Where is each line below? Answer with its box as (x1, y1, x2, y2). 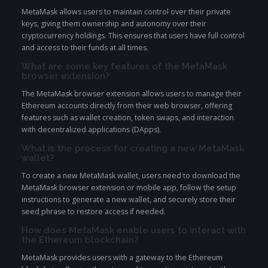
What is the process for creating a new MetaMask (22, 143, 244, 154)
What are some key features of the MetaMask (22, 61, 227, 71)
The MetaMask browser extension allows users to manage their (22, 89, 242, 99)
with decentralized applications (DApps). (22, 124, 161, 135)
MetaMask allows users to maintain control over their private (22, 6, 231, 17)
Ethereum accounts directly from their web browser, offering (22, 100, 232, 111)
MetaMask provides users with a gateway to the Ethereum (22, 252, 223, 263)
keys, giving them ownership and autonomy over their (22, 18, 206, 29)
